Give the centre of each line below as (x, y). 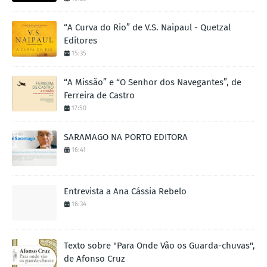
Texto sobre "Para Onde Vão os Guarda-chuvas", (159, 245)
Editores (80, 40)
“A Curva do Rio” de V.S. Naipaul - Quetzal (147, 27)
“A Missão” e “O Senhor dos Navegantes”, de (153, 82)
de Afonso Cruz (94, 258)
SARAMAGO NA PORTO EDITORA (126, 137)
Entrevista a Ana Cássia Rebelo (125, 191)
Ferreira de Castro (99, 95)
